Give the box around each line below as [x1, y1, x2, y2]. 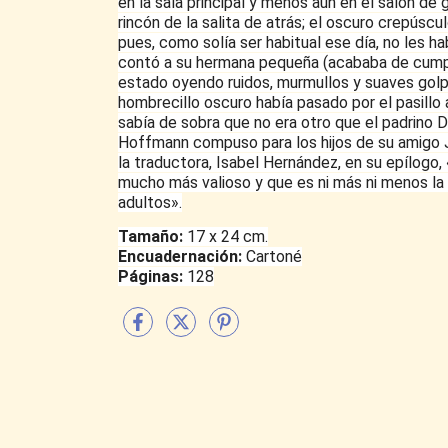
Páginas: [118, 267, 187, 287]
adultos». [118, 193, 182, 213]
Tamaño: [118, 227, 187, 247]
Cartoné [246, 247, 302, 267]
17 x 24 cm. [187, 227, 268, 247]
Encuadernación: [118, 247, 246, 267]
